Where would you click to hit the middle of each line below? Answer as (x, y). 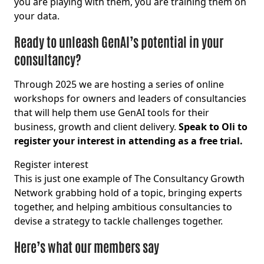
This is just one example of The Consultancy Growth (129, 179)
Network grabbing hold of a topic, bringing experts (128, 193)
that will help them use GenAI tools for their (112, 113)
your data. (39, 16)
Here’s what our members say (87, 247)
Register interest (51, 165)
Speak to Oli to (213, 127)
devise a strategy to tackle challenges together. (120, 221)
